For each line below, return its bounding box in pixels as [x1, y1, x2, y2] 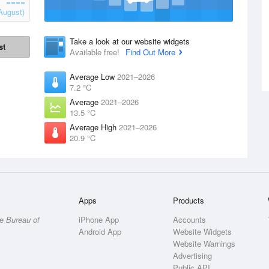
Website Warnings [173, 238, 236, 249]
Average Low [70, 71, 117, 82]
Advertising [173, 250, 213, 261]
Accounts [173, 214, 207, 225]
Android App [79, 226, 122, 237]
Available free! [70, 46, 122, 58]
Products [173, 195, 205, 206]
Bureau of [6, 214, 40, 225]
